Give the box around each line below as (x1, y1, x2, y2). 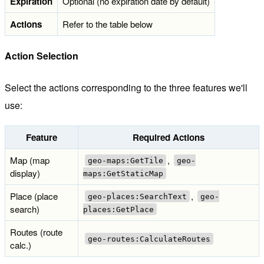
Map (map (10, 153, 49, 166)
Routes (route (10, 225, 62, 238)
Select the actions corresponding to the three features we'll (5, 80, 247, 94)
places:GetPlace (83, 204, 154, 214)
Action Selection (5, 48, 78, 62)
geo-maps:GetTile (87, 156, 163, 165)
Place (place (10, 189, 58, 202)
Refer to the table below (62, 17, 153, 30)
